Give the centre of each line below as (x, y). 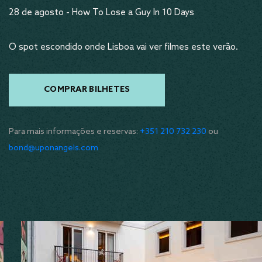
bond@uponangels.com (54, 148)
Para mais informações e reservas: (74, 132)
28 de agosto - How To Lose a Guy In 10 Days (101, 13)
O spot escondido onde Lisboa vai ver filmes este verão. (123, 47)
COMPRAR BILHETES (87, 90)
